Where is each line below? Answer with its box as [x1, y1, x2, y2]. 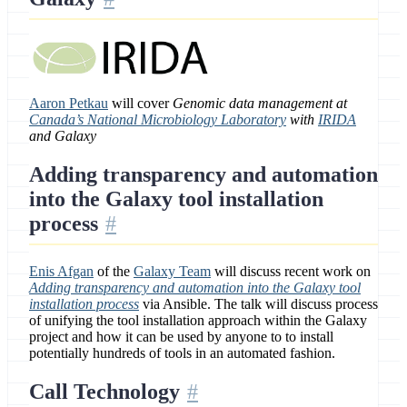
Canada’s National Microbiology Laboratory [29, 112, 286, 128]
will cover [108, 95, 173, 112]
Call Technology [29, 380, 180, 404]
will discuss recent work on [211, 263, 371, 280]
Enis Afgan [29, 263, 94, 280]
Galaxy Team [134, 263, 211, 280]
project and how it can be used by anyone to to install [29, 329, 333, 345]
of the [94, 263, 134, 280]
